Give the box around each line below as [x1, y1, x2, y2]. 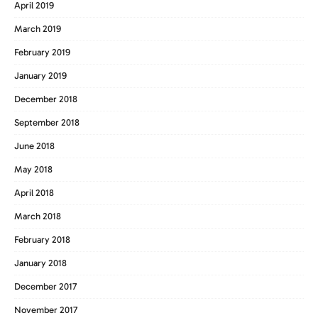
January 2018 [14, 257, 67, 268]
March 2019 [14, 23, 61, 34]
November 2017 [14, 304, 77, 315]
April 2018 [14, 187, 54, 198]
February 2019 [14, 46, 70, 57]
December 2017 [14, 280, 77, 292]
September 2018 [14, 116, 79, 128]
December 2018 [14, 93, 77, 104]
